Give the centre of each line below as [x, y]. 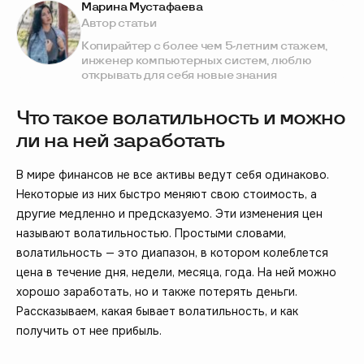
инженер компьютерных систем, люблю [197, 61]
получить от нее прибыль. [89, 331]
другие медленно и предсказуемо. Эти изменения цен [169, 214]
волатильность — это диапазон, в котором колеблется [172, 253]
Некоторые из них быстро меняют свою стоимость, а [167, 195]
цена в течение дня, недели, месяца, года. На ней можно [176, 273]
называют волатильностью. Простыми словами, [151, 234]
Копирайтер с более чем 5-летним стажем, [205, 46]
